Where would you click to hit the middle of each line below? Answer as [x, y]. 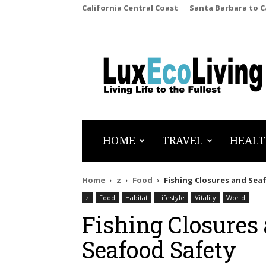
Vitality [205, 197]
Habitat [137, 197]
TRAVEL [183, 140]
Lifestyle [171, 197]
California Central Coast [130, 8]
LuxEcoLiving [143, 71]
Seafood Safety [159, 249]
